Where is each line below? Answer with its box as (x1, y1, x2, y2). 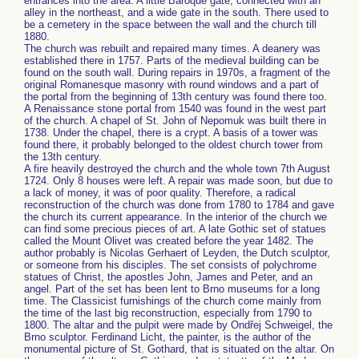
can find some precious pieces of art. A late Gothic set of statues (24, 223, 326, 235)
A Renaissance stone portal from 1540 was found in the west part (24, 103, 326, 115)
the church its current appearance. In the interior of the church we (24, 211, 327, 223)
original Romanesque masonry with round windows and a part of (24, 79, 319, 91)
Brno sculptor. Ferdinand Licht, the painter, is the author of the (24, 331, 311, 343)
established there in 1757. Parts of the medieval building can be (24, 54, 319, 67)
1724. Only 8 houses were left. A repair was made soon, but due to (24, 175, 333, 187)
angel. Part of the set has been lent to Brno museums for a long (24, 283, 320, 295)
